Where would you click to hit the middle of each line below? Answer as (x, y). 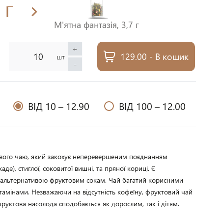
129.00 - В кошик (154, 56)
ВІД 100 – (140, 106)
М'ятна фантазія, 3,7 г (97, 24)
